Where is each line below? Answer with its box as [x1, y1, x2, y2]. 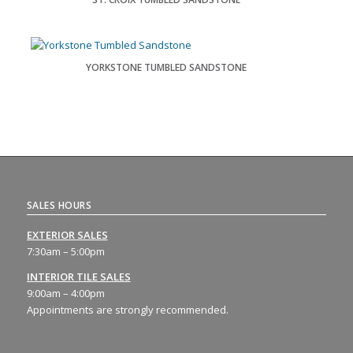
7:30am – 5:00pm [26, 243, 105, 258]
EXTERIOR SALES [26, 227, 108, 242]
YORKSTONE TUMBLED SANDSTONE [86, 60, 247, 74]
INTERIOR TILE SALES [26, 269, 131, 284]
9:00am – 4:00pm [26, 285, 105, 300]
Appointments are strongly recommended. [26, 302, 229, 317]
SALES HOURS [26, 198, 92, 212]
